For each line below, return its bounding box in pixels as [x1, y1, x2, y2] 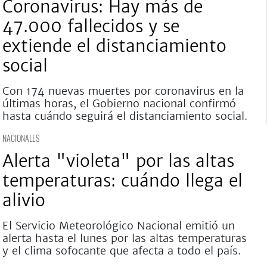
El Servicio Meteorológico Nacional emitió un [2, 219, 235, 232]
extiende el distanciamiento [2, 35, 226, 57]
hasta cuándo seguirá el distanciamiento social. [2, 109, 247, 123]
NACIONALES [2, 132, 39, 144]
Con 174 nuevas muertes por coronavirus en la [2, 84, 244, 98]
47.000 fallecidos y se [2, 15, 179, 37]
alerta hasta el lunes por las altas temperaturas [2, 231, 247, 245]
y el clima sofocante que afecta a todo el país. [2, 244, 241, 257]
